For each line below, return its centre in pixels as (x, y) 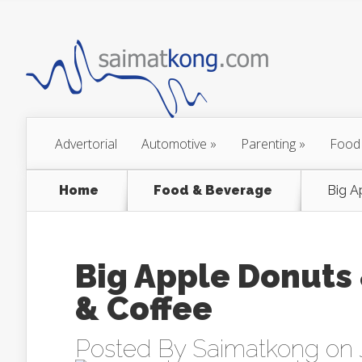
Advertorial (86, 144)
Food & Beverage (213, 190)
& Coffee (144, 308)
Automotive (174, 144)
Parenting (268, 144)
